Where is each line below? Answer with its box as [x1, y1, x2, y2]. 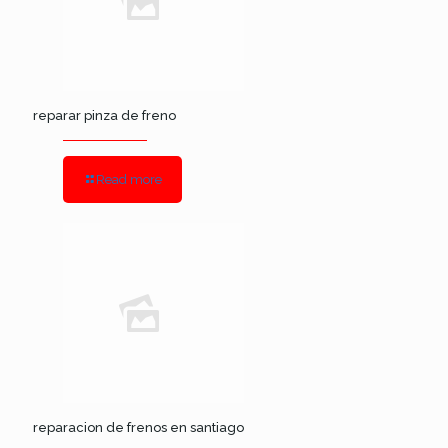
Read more [96, 172, 162, 187]
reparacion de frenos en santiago [33, 420, 244, 435]
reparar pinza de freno [33, 108, 176, 123]
